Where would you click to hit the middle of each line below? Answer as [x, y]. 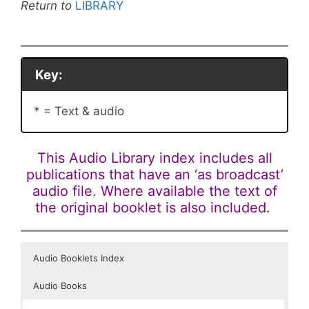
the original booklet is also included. [154, 207]
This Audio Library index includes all [154, 158]
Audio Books [60, 285]
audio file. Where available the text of [154, 191]
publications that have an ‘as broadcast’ [154, 174]
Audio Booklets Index [79, 258]
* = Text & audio [79, 111]
